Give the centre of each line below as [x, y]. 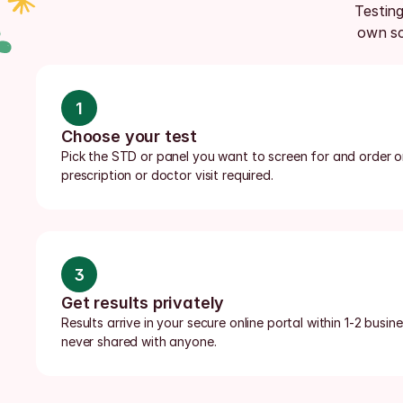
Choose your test [130, 136]
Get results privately [143, 303]
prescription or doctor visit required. [167, 175]
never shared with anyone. [139, 341]
